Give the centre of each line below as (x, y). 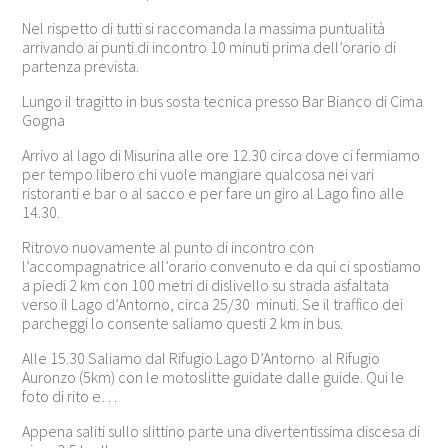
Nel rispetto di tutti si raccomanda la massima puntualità (204, 27)
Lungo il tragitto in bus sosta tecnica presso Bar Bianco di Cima (223, 100)
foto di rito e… (70, 395)
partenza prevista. (81, 65)
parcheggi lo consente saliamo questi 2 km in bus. (183, 322)
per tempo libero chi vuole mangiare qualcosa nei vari (198, 173)
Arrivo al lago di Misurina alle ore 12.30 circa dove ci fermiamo (221, 154)
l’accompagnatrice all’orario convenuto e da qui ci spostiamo (222, 265)
